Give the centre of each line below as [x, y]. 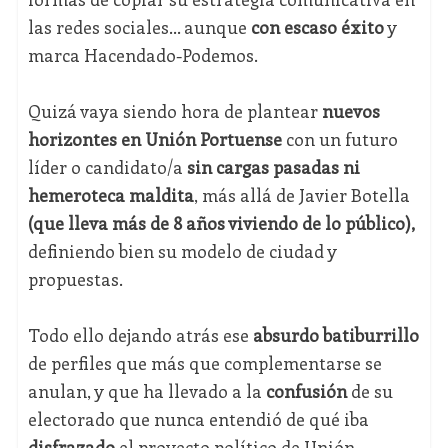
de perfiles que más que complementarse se [204, 363]
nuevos [350, 111]
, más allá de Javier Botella [301, 195]
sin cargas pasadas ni [271, 167]
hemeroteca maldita [110, 195]
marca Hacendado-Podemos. [142, 55]
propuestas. [75, 279]
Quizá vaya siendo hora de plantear [174, 111]
